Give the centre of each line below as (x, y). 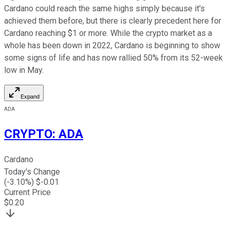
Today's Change (32, 172)
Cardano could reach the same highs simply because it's (104, 9)
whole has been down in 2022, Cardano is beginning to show (112, 46)
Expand (30, 97)
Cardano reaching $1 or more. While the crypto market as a (108, 33)
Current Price (27, 193)
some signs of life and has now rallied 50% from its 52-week (113, 58)
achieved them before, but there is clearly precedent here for (113, 21)
